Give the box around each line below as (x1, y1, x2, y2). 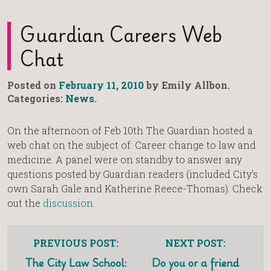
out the (7, 197, 43, 210)
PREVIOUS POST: (33, 237, 119, 250)
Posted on (7, 79, 59, 92)
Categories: (7, 92, 65, 105)
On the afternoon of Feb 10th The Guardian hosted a (7, 124, 253, 137)
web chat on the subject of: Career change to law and (7, 139, 256, 152)
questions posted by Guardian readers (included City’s (7, 168, 258, 181)
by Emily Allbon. (144, 79, 230, 92)
